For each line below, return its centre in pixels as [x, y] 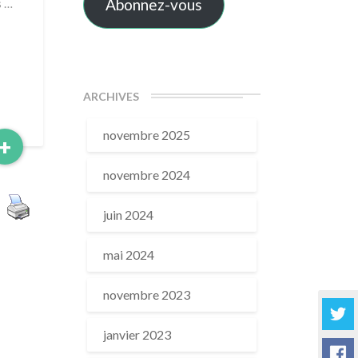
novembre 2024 [146, 175]
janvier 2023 [137, 334]
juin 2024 [128, 215]
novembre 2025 [146, 135]
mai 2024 [128, 255]
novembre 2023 [146, 294]
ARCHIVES [111, 96]
